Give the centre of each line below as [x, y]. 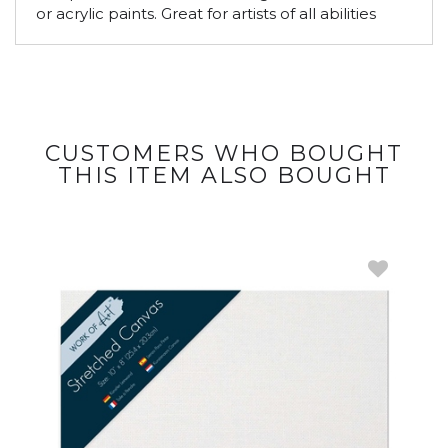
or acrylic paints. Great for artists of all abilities [206, 13]
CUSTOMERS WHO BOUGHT [224, 153]
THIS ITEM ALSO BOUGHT [224, 175]
